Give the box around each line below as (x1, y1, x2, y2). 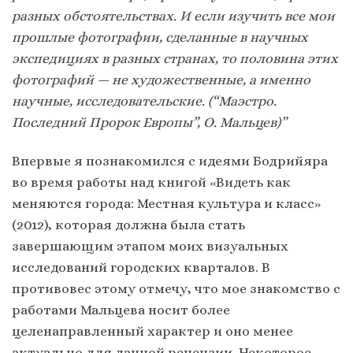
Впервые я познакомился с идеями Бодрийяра (12, 152, 328, 169)
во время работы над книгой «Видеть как (12, 173, 291, 190)
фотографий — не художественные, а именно (12, 71, 310, 87)
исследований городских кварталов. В (12, 258, 270, 275)
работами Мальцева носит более (12, 301, 230, 318)
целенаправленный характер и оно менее (12, 322, 293, 339)
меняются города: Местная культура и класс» (12, 195, 321, 211)
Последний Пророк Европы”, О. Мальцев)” (12, 113, 287, 130)
